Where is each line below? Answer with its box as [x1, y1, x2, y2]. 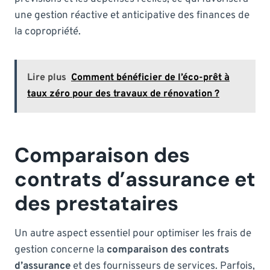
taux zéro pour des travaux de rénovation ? [27, 87, 219, 100]
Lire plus [27, 71, 66, 84]
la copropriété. [14, 25, 81, 39]
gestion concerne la [14, 243, 107, 257]
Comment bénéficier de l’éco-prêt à [71, 71, 230, 84]
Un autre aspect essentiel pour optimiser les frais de [14, 227, 251, 240]
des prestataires [14, 189, 178, 217]
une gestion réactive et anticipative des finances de [14, 8, 250, 22]
